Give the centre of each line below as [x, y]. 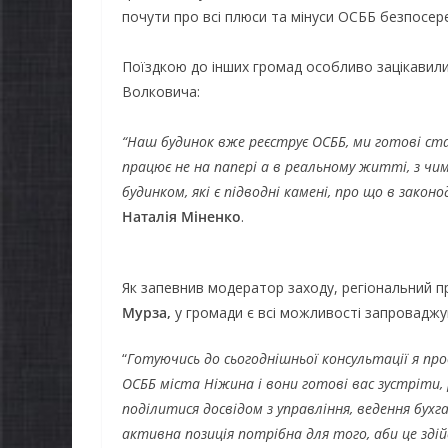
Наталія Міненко [181, 216]
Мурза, [148, 312]
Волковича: [161, 91]
